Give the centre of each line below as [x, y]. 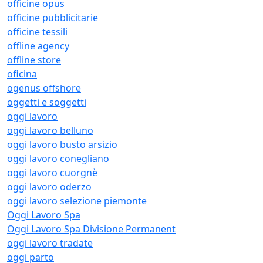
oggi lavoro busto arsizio [62, 144]
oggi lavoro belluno [50, 130]
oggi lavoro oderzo [49, 187]
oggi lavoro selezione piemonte [77, 201]
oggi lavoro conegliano [58, 159]
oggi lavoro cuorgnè [52, 173]
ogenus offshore [44, 88]
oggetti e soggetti [47, 102]
